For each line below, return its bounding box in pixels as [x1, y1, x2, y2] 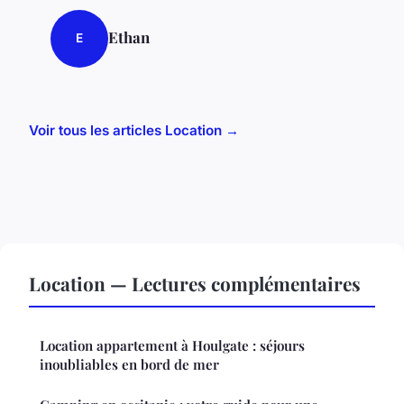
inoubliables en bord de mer [40, 354, 219, 373]
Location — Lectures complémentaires [29, 270, 361, 296]
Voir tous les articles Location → [29, 121, 239, 139]
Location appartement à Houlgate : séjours [40, 335, 305, 354]
